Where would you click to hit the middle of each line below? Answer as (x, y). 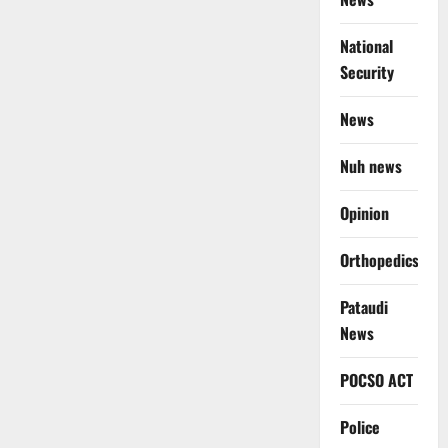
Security (366, 72)
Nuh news (370, 166)
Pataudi (363, 307)
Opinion (364, 213)
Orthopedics (379, 260)
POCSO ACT (376, 380)
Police (359, 427)
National (366, 46)
